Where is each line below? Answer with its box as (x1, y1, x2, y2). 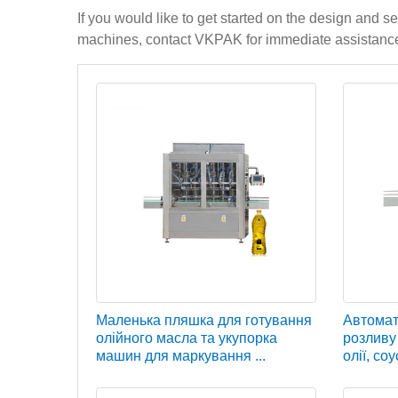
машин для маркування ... (96, 347, 266, 363)
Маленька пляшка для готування (96, 312, 312, 328)
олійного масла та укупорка (96, 330, 277, 346)
